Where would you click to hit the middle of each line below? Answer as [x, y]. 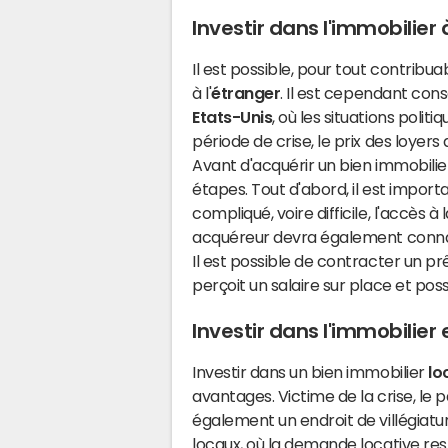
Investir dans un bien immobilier [310, 372]
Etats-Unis [232, 117]
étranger [246, 93]
